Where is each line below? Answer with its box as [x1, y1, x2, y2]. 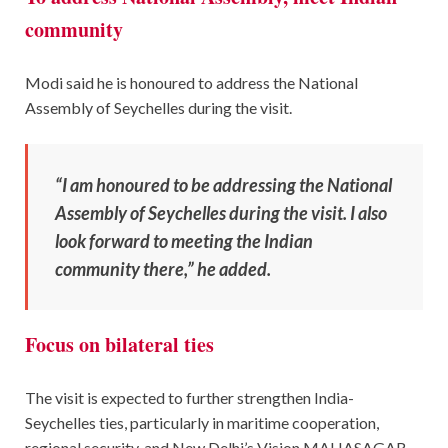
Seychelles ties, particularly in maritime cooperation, [25, 412, 379, 432]
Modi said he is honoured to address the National [25, 72, 358, 92]
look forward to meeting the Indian [55, 229, 313, 252]
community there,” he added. [55, 257, 271, 280]
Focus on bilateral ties [25, 329, 214, 359]
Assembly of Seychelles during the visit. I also [55, 201, 387, 224]
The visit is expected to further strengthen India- [25, 387, 354, 407]
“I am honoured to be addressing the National [55, 173, 392, 196]
